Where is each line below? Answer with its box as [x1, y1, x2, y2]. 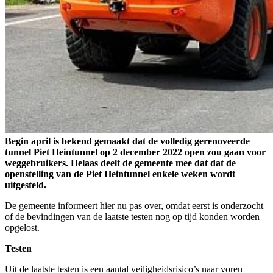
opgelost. [5, 222, 40, 233]
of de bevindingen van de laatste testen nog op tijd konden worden [5, 211, 260, 222]
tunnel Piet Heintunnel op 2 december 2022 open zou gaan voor [5, 147, 266, 158]
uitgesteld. [5, 180, 46, 191]
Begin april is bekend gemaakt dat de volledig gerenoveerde [5, 136, 250, 147]
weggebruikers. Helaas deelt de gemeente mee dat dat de [5, 158, 236, 169]
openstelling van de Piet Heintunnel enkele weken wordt [5, 169, 235, 180]
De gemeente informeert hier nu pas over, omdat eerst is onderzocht [5, 200, 263, 211]
